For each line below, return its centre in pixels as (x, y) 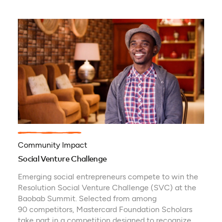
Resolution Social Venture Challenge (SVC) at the (107, 188)
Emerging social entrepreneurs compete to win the (108, 177)
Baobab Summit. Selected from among (87, 199)
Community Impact (52, 145)
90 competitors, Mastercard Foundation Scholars (105, 210)
